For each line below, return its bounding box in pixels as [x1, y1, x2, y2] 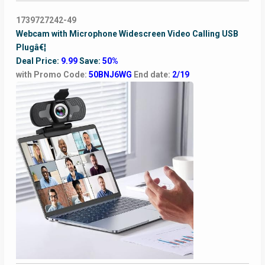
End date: [133, 70, 172, 80]
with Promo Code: [15, 70, 89, 80]
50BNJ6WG [88, 70, 134, 80]
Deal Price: [15, 56, 61, 66]
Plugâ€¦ [15, 43, 46, 53]
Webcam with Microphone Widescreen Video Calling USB [15, 29, 238, 39]
